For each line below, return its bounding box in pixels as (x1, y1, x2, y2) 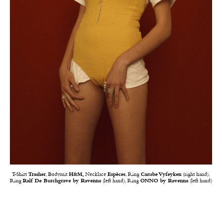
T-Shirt (12, 171, 28, 177)
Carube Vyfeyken (141, 171, 181, 177)
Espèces (108, 171, 125, 177)
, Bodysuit (46, 171, 69, 177)
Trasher (28, 171, 46, 177)
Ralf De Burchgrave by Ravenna (23, 178, 101, 184)
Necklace (84, 171, 108, 177)
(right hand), (181, 171, 210, 177)
